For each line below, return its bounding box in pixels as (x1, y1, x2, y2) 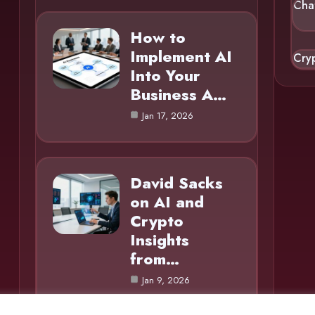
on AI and (129, 190, 204, 213)
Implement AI (129, 44, 232, 67)
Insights (129, 228, 189, 251)
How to (129, 25, 186, 49)
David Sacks (129, 171, 223, 194)
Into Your (129, 63, 200, 86)
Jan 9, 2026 (141, 273, 190, 287)
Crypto (129, 209, 184, 232)
